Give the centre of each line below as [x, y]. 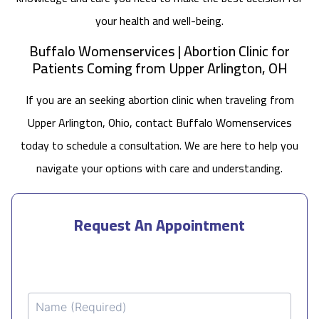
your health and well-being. [159, 21]
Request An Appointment [159, 226]
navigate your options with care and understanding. [159, 168]
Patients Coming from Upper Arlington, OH [159, 68]
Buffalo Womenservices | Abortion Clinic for [159, 51]
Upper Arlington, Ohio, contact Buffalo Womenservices [159, 122]
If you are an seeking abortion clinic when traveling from [159, 99]
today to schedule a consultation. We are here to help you [159, 145]
